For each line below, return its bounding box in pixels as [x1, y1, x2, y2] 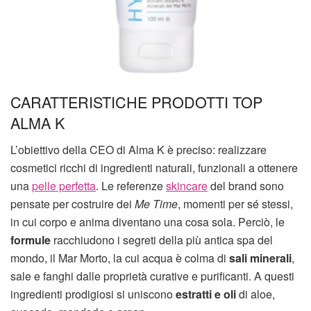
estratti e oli [176, 285, 236, 302]
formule [10, 231, 51, 248]
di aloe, [236, 285, 275, 302]
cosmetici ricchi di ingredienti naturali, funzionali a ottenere [10, 159, 298, 176]
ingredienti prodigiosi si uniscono [10, 285, 176, 302]
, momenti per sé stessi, [178, 195, 293, 212]
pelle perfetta [32, 177, 96, 194]
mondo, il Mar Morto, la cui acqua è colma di [10, 249, 229, 266]
